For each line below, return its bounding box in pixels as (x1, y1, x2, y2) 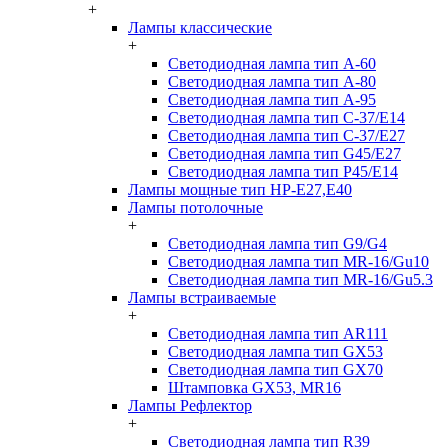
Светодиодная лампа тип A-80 (168, 73, 376, 90)
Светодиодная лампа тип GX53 (168, 343, 383, 360)
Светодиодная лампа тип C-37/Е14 (168, 109, 405, 126)
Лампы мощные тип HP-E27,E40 (128, 181, 352, 198)
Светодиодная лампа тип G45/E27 (168, 145, 401, 162)
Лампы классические (128, 19, 272, 36)
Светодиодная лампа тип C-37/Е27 (168, 127, 405, 144)
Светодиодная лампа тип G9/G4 (168, 235, 387, 252)
